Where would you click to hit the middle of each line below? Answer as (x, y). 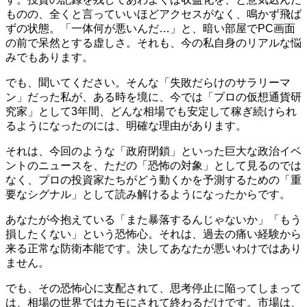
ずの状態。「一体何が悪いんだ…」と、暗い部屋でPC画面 (150, 29)
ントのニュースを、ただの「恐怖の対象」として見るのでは (153, 166)
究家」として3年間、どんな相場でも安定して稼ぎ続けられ (151, 112)
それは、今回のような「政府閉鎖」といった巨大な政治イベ (153, 151)
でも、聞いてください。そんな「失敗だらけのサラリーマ (148, 83)
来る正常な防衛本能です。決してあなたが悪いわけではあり (153, 249)
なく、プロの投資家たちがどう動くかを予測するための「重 (153, 180)
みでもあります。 (49, 58)
